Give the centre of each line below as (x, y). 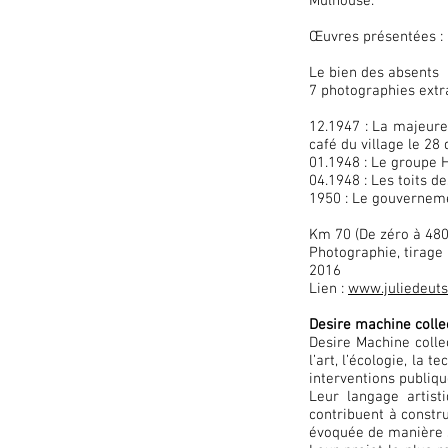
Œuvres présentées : (376, 37)
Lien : (328, 289)
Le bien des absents (374, 73)
